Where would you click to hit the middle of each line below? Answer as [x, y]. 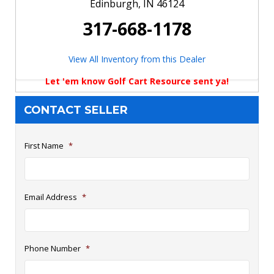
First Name [44, 145]
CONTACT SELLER [76, 110]
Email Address [51, 197]
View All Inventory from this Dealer [137, 59]
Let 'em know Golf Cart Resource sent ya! [137, 81]
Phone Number [53, 248]
